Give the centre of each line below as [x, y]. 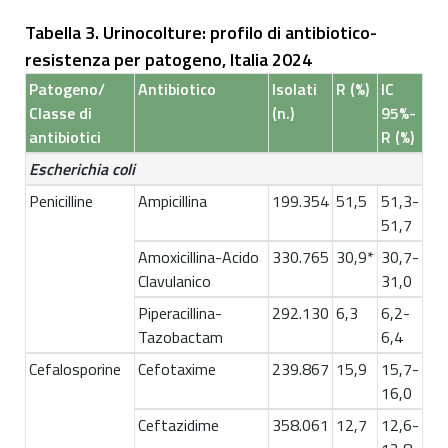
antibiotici [65, 137]
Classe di [60, 113]
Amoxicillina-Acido [198, 257]
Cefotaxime [177, 369]
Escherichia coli [82, 169]
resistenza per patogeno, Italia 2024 [168, 60]
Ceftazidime [178, 425]
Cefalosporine [75, 369]
